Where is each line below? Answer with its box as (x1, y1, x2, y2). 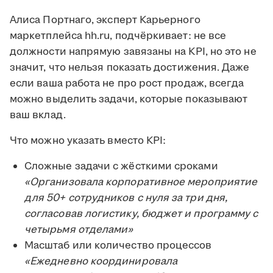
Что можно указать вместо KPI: (10, 133, 166, 149)
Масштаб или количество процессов (24, 238, 212, 253)
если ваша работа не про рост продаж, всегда (10, 76, 244, 91)
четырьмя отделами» (24, 222, 133, 238)
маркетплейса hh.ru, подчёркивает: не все (10, 29, 227, 44)
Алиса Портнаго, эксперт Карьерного (10, 13, 200, 28)
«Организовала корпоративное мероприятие (24, 175, 258, 190)
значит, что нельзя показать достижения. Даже (10, 60, 250, 76)
